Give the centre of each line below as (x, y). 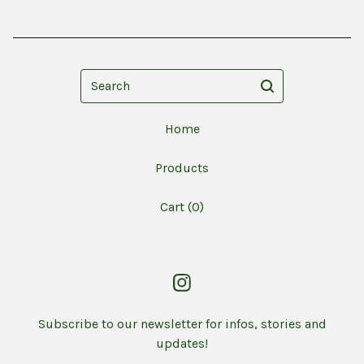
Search (99, 78)
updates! (182, 344)
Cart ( (176, 207)
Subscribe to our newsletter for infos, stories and (182, 324)
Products (182, 168)
